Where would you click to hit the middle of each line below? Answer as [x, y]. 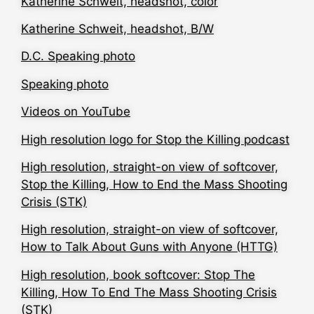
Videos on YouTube [76, 112]
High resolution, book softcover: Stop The [138, 274]
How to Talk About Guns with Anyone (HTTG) [149, 247]
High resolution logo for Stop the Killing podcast [155, 139]
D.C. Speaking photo [78, 56]
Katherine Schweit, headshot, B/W [117, 28]
